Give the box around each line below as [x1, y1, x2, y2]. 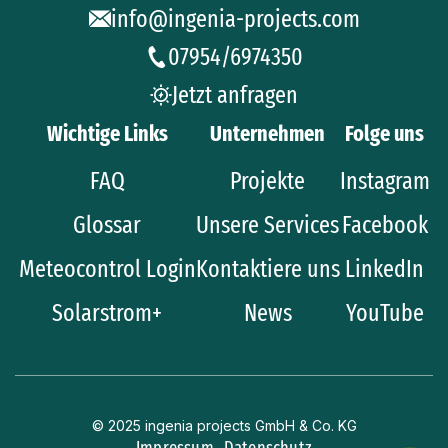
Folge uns [345, 120, 424, 148]
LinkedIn [345, 255, 424, 284]
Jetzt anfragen [172, 81, 298, 110]
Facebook [341, 211, 428, 240]
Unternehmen [210, 120, 325, 148]
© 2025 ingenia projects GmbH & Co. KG [91, 417, 357, 435]
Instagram [339, 167, 430, 196]
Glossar [73, 211, 141, 240]
